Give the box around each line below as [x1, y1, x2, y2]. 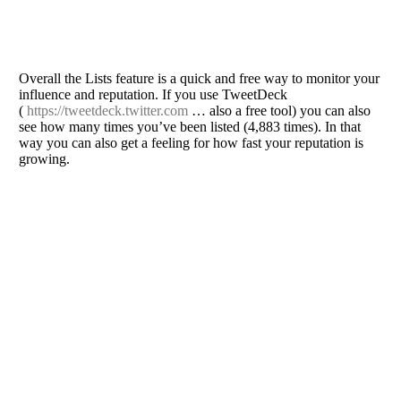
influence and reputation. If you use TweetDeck [19, 87, 287, 102]
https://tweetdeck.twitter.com [27, 103, 188, 118]
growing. [19, 151, 70, 166]
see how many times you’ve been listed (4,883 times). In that [19, 119, 361, 134]
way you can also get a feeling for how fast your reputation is [19, 135, 363, 150]
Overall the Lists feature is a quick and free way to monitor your [19, 71, 380, 86]
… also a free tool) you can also [188, 103, 371, 118]
